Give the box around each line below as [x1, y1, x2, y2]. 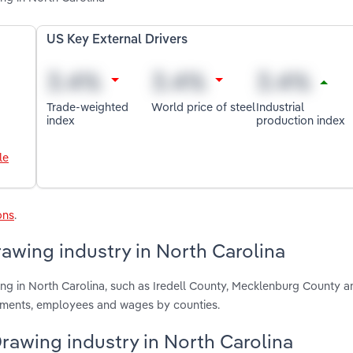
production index [255, 112, 345, 128]
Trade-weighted [46, 98, 129, 114]
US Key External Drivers [46, 34, 188, 47]
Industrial [255, 98, 304, 114]
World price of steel [151, 98, 256, 114]
